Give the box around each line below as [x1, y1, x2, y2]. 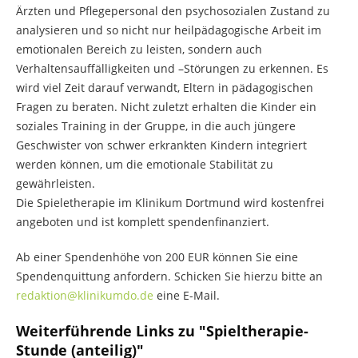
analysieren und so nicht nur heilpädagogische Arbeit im [16, 22, 321, 38]
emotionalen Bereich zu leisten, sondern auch [16, 42, 262, 57]
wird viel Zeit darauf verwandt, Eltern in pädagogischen [16, 80, 313, 95]
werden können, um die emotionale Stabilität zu [16, 157, 273, 172]
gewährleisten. [16, 176, 95, 191]
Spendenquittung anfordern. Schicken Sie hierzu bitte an [16, 268, 323, 284]
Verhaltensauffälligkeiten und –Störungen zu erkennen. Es [16, 61, 328, 76]
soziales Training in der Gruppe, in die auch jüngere [16, 118, 296, 133]
